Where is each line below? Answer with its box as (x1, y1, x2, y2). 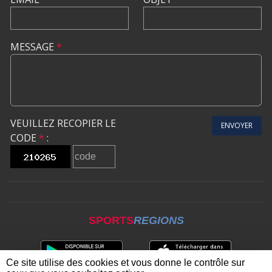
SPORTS (88, 214, 134, 226)
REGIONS (133, 214, 184, 226)
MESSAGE (10, 39, 56, 53)
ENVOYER (221, 120, 253, 131)
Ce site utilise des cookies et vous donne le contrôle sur (6, 257, 245, 268)
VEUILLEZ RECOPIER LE (10, 116, 116, 130)
